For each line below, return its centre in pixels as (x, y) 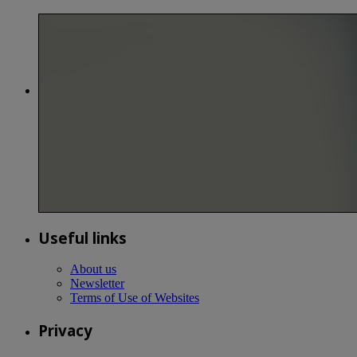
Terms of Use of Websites (135, 298)
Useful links (82, 237)
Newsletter (97, 284)
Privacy (65, 330)
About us (93, 269)
